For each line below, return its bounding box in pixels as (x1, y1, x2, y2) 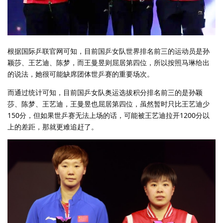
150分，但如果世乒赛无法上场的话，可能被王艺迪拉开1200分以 (7, 110, 210, 120)
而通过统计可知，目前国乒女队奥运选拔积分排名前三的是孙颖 (7, 87, 203, 97)
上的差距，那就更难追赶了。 (7, 121, 98, 131)
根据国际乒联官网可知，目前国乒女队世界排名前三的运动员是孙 (7, 46, 210, 56)
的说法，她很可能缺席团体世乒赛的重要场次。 (7, 69, 154, 79)
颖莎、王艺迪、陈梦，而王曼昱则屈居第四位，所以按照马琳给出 (7, 57, 210, 67)
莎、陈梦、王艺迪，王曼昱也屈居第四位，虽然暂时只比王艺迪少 (7, 99, 210, 109)
